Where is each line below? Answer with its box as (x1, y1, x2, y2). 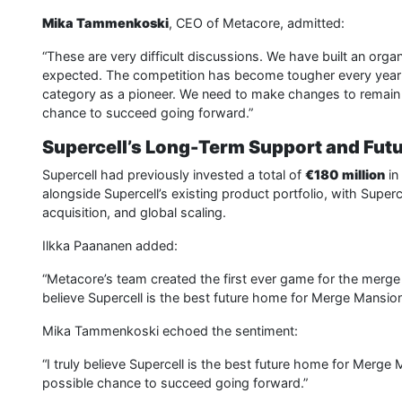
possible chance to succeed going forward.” (42, 375, 308, 391)
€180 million (305, 167, 385, 183)
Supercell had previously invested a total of (42, 167, 305, 183)
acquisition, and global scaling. (42, 205, 226, 221)
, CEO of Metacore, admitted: (169, 15, 345, 31)
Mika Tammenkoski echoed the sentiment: (42, 323, 298, 339)
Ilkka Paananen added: (42, 238, 178, 254)
